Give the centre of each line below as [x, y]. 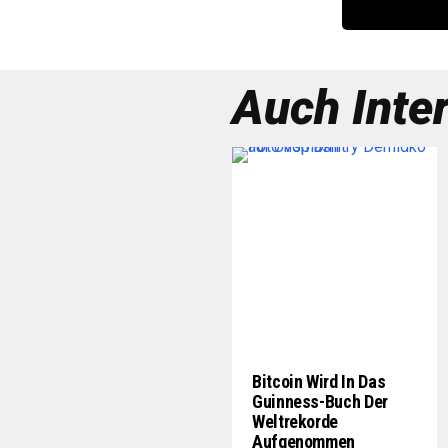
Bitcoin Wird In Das [319, 381]
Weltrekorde [295, 421]
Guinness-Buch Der [320, 401]
